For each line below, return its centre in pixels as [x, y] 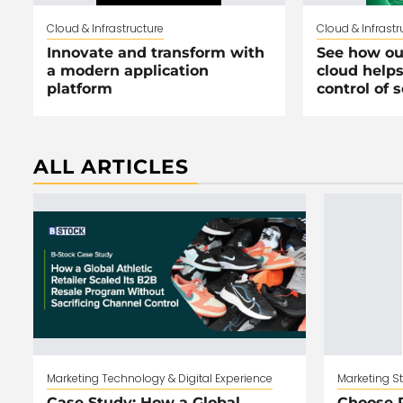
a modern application [128, 71]
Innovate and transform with [156, 53]
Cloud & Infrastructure [105, 29]
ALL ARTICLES [111, 167]
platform [80, 89]
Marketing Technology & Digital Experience [160, 379]
